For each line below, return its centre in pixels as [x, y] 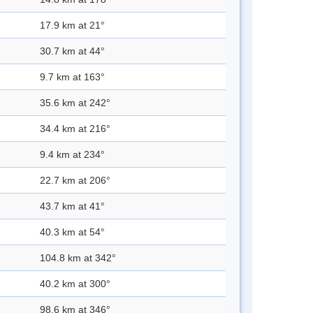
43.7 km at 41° [72, 206]
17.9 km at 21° [72, 26]
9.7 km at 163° [72, 77]
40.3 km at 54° [72, 232]
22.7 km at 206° [75, 181]
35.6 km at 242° [75, 103]
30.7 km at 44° [72, 51]
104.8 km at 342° [78, 258]
